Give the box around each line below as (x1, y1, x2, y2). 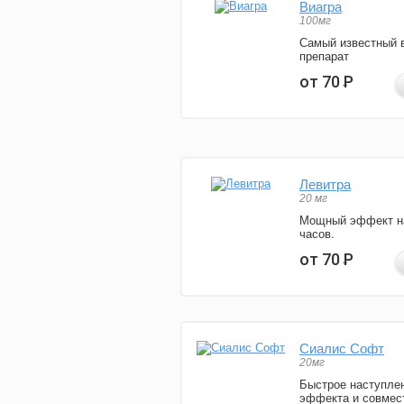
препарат (299, 50, 349, 64)
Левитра (299, 177, 351, 193)
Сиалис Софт (299, 341, 384, 357)
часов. (299, 227, 335, 242)
